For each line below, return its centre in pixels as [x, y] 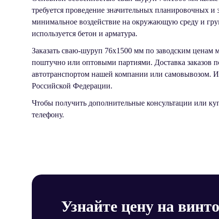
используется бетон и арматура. [84, 33]
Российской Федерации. [72, 86]
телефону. [48, 115]
